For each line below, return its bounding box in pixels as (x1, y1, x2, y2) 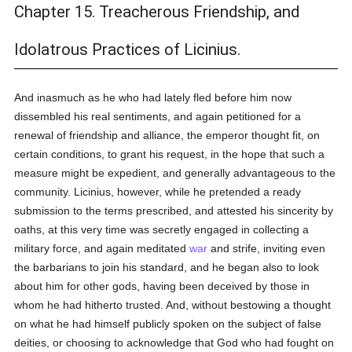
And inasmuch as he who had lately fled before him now (14, 91, 292, 104)
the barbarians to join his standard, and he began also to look (14, 261, 320, 273)
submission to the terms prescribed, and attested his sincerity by (14, 204, 334, 217)
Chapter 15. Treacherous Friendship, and (14, 2, 300, 21)
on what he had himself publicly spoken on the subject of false (14, 317, 322, 330)
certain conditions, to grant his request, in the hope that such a (14, 148, 325, 160)
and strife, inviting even (207, 242, 326, 255)
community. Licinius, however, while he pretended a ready (14, 185, 302, 198)
